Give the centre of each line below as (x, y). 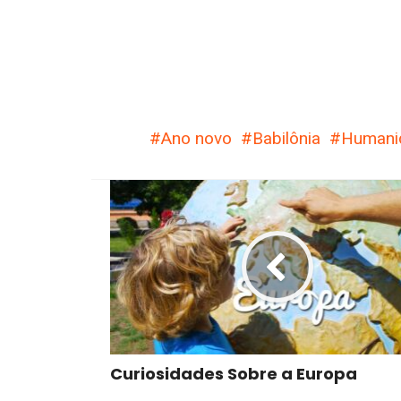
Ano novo (196, 139)
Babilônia (286, 139)
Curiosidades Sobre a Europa (234, 373)
